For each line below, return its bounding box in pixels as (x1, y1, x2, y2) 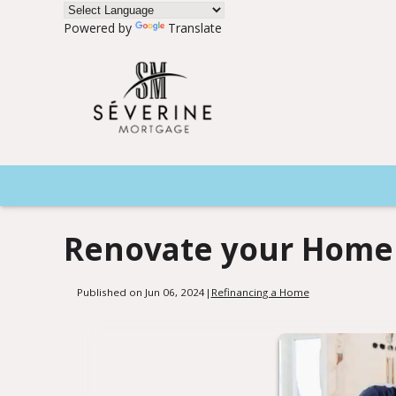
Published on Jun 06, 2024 (76, 285, 205, 299)
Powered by (64, 19, 135, 36)
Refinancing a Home (210, 285, 309, 299)
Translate (168, 19, 222, 36)
